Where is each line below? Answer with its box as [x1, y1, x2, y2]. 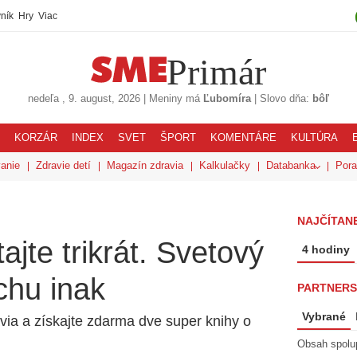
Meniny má [149, 93, 200, 104]
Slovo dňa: [260, 93, 309, 104]
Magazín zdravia [107, 159, 183, 171]
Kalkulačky [199, 159, 250, 171]
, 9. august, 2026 [62, 93, 140, 104]
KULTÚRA [291, 132, 338, 143]
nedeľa [28, 93, 59, 104]
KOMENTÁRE [210, 132, 277, 143]
